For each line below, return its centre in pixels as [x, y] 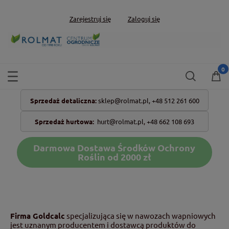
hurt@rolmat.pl [120, 121]
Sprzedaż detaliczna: [63, 100]
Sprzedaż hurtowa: [64, 121]
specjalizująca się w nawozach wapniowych [140, 215]
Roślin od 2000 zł [114, 156]
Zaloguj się [144, 18]
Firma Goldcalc [38, 215]
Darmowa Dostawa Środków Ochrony [114, 147]
